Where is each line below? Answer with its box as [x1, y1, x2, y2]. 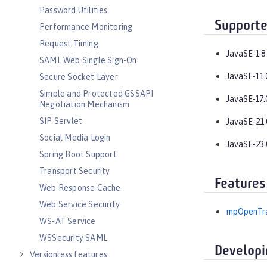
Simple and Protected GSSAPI [39, 89, 154, 98]
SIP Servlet [39, 116, 83, 126]
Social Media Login [39, 133, 111, 142]
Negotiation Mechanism [39, 100, 130, 109]
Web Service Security [39, 200, 120, 209]
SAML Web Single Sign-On [39, 55, 137, 65]
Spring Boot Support [39, 150, 117, 159]
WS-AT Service [39, 216, 96, 226]
